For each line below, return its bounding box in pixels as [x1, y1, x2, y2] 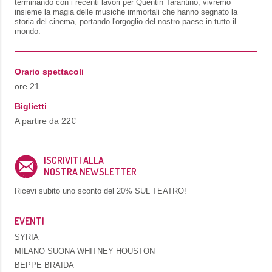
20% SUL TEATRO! [117, 186, 186, 196]
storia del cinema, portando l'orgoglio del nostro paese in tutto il [15, 16, 236, 26]
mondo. [15, 26, 41, 36]
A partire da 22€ [15, 116, 76, 126]
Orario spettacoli [15, 67, 84, 77]
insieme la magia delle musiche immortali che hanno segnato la [15, 7, 237, 16]
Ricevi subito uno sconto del [15, 186, 117, 196]
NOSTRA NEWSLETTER [43, 166, 137, 178]
